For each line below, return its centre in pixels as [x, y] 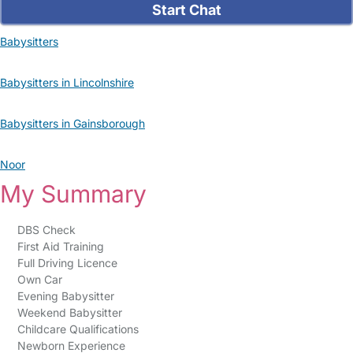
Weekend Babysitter [69, 312]
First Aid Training [60, 246]
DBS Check [46, 230]
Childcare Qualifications [78, 329]
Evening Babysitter [65, 296]
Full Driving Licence [67, 263]
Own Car [39, 279]
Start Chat [186, 10]
